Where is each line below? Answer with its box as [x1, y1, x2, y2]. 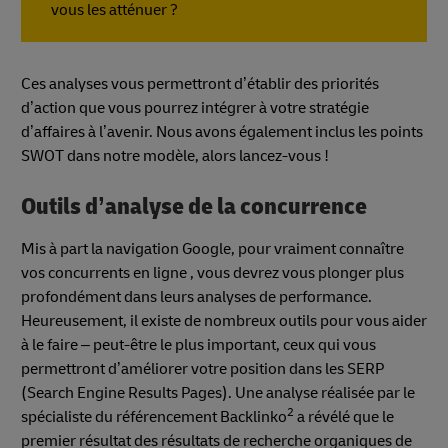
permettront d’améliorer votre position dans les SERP [21, 358, 384, 379]
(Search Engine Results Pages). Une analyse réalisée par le [21, 382, 415, 403]
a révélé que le [294, 406, 394, 427]
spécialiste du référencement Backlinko [21, 406, 287, 427]
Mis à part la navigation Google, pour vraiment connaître [21, 238, 404, 259]
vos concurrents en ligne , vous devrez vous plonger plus [21, 262, 404, 283]
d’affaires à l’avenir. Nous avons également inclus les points [21, 122, 423, 143]
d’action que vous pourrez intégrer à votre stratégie [21, 98, 369, 119]
